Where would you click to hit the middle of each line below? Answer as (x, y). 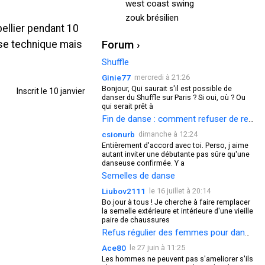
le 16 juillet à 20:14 (180, 191)
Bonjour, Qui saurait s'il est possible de (167, 88)
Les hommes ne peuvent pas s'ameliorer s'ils (177, 259)
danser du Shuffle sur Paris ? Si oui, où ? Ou (174, 97)
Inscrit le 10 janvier (51, 91)
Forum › (121, 45)
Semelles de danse (138, 176)
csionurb (118, 134)
